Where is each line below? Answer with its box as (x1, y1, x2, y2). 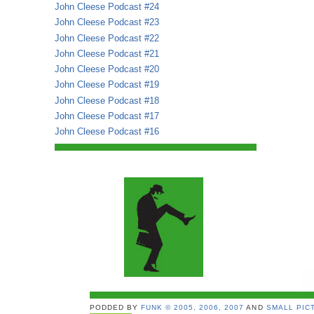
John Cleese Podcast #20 (55, 64, 159, 75)
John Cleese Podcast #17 (55, 110, 159, 121)
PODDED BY (90, 303, 142, 312)
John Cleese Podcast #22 (55, 32, 159, 43)
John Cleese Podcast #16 (55, 126, 159, 137)
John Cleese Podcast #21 (55, 48, 159, 59)
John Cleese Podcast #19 (55, 79, 159, 90)
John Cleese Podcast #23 (55, 17, 159, 28)
